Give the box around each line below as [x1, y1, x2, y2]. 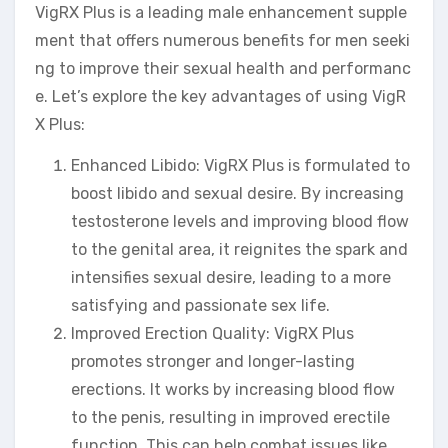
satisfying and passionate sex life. [71, 296, 330, 316]
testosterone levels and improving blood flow [71, 212, 409, 232]
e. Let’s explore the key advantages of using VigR [35, 87, 406, 107]
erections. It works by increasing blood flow [71, 380, 395, 400]
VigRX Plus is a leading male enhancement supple [35, 3, 407, 23]
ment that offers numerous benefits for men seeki [35, 31, 410, 51]
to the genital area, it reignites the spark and [71, 240, 408, 260]
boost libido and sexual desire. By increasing [71, 184, 404, 204]
